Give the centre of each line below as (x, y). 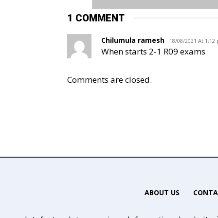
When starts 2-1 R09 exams (153, 51)
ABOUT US (162, 192)
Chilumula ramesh (133, 40)
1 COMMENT (96, 18)
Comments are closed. (109, 79)
